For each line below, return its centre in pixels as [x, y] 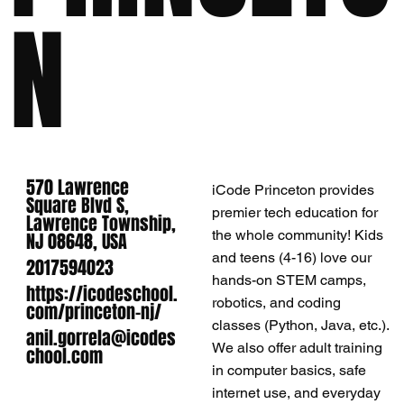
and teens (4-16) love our [292, 258]
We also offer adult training [298, 348]
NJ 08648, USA [77, 242]
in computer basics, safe [289, 371]
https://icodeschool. [102, 294]
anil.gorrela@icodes [101, 338]
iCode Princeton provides [294, 190]
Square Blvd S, [78, 206]
